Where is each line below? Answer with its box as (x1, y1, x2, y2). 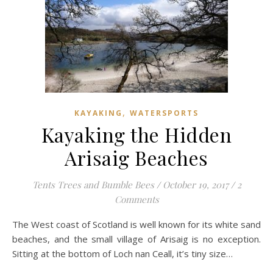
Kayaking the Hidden (41, 121, 232, 147)
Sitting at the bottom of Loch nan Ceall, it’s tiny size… (12, 247, 233, 260)
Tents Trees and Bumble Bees (32, 179, 154, 191)
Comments (114, 193, 159, 205)
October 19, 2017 (162, 179, 229, 191)
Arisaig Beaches (65, 144, 208, 171)
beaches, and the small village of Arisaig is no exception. (12, 233, 261, 245)
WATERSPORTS (130, 108, 199, 118)
